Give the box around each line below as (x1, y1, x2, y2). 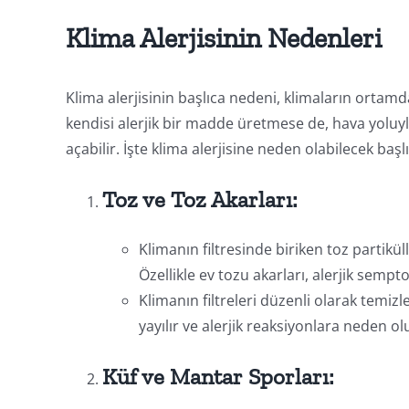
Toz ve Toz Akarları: (101, 184, 298, 213)
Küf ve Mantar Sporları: (101, 362, 334, 390)
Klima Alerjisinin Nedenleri (65, 21, 382, 55)
